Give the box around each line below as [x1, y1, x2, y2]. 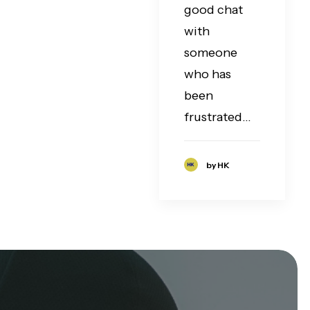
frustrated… [184, 109, 251, 125]
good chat [184, 2, 243, 17]
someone [184, 45, 237, 60]
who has [184, 66, 231, 82]
